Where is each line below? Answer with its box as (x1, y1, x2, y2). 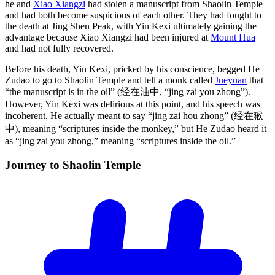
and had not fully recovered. (5, 43, 114, 54)
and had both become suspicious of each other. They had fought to (5, 10, 261, 21)
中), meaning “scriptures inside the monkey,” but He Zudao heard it (5, 123, 266, 134)
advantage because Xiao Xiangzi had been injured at (5, 32, 211, 43)
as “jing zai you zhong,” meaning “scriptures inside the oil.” (5, 136, 236, 147)
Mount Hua (211, 32, 255, 43)
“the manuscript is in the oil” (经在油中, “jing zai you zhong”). (5, 87, 250, 98)
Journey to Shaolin (5, 158, 104, 171)
